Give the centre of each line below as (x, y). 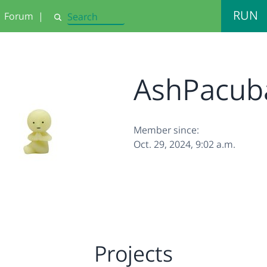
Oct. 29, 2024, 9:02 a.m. (184, 144)
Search (66, 22)
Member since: (166, 130)
